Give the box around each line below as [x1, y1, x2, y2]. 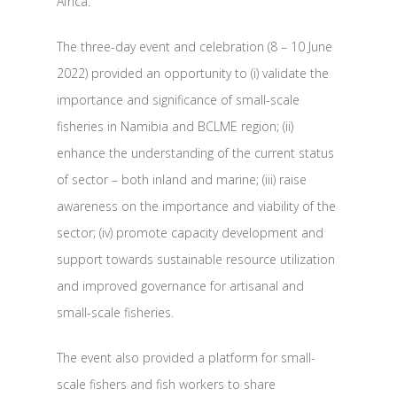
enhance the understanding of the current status [57, 144, 334, 161]
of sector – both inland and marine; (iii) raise [57, 171, 307, 188]
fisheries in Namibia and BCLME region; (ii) [57, 118, 293, 135]
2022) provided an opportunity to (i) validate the [57, 65, 329, 82]
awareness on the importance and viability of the [57, 198, 336, 214]
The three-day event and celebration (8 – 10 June [57, 38, 332, 55]
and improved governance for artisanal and [57, 277, 304, 294]
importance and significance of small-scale [57, 91, 300, 108]
